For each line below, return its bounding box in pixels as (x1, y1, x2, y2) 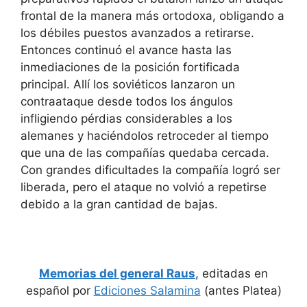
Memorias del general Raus (39, 266, 195, 280)
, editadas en (195, 266, 268, 280)
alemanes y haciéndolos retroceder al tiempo (21, 129, 269, 143)
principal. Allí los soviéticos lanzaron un (21, 77, 235, 92)
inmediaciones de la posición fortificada (21, 60, 240, 75)
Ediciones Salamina (93, 283, 201, 297)
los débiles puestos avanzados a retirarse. (21, 26, 254, 40)
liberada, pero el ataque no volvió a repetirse (21, 180, 267, 195)
